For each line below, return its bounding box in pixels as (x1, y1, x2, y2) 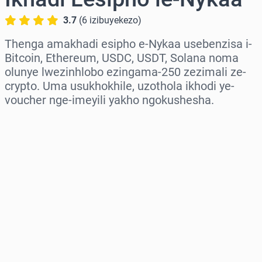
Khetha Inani (5, 167, 64, 180)
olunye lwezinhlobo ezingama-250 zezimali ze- (5, 65, 246, 80)
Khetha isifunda (5, 116, 78, 129)
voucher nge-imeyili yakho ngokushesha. (5, 93, 214, 108)
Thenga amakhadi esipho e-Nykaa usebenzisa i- (5, 37, 252, 51)
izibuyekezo (89, 15, 138, 26)
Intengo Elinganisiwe (5, 217, 102, 230)
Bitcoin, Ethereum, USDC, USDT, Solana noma (5, 51, 239, 65)
